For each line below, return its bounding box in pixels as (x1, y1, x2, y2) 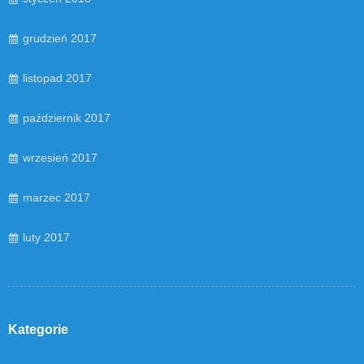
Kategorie (8, 322, 68, 336)
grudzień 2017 (23, 31, 97, 45)
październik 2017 (23, 110, 110, 124)
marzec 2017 (23, 190, 90, 204)
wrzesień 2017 (23, 150, 97, 164)
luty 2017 (23, 230, 70, 244)
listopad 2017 (23, 71, 92, 84)
